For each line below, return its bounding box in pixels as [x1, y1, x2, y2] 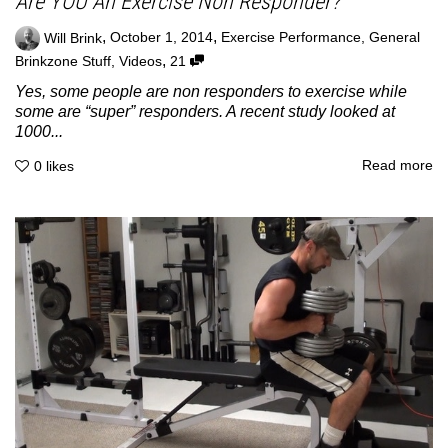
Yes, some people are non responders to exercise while [15, 83, 407, 101]
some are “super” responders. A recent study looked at [15, 103, 395, 121]
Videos [119, 54, 162, 70]
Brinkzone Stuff [15, 54, 111, 70]
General [369, 30, 420, 46]
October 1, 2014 [110, 30, 213, 46]
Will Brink [44, 30, 102, 46]
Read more [362, 158, 433, 174]
